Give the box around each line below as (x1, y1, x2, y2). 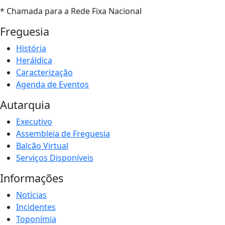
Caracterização (16, 66, 73, 78)
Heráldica (16, 54, 52, 66)
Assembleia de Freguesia (16, 128, 110, 139)
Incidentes (16, 201, 56, 212)
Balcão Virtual (16, 140, 68, 151)
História (16, 42, 46, 54)
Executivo (16, 116, 52, 127)
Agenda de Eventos (16, 78, 89, 90)
